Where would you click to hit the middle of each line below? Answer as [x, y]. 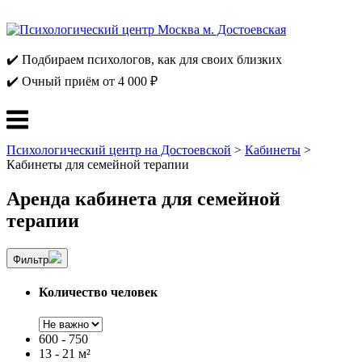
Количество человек [98, 293]
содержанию [40, 42]
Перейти [29, 13]
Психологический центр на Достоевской [119, 150]
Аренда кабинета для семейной [143, 198]
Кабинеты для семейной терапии [98, 164]
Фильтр [31, 259]
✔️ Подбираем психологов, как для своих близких [144, 59]
